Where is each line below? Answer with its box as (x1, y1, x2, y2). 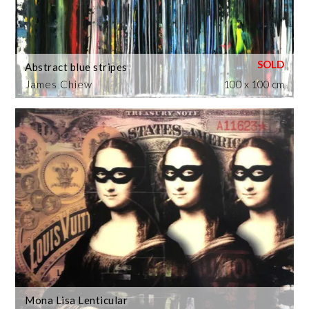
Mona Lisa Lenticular (25, 293, 128, 306)
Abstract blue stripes (25, 61, 128, 74)
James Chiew (26, 78, 93, 91)
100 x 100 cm (223, 78, 284, 91)
